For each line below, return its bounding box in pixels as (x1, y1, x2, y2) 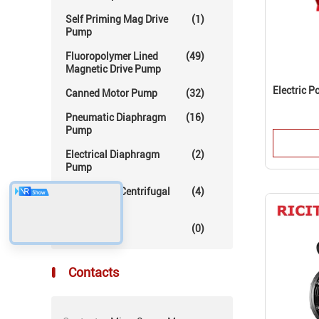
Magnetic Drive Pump (66, 63, 161, 75)
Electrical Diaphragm (66, 149, 159, 160)
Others (66, 223, 95, 234)
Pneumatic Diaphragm (66, 112, 166, 123)
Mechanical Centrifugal (66, 186, 170, 197)
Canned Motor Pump (66, 88, 157, 99)
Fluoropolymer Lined (66, 51, 158, 62)
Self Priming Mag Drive (66, 14, 168, 25)
